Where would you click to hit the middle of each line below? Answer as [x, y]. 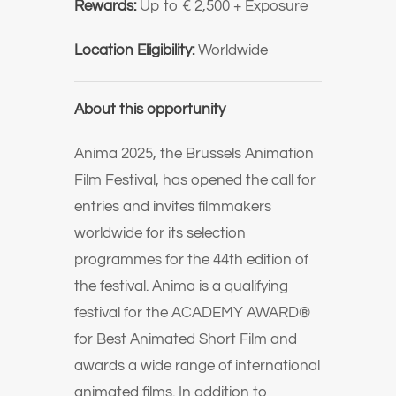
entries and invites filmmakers [173, 207]
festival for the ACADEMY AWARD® [192, 313]
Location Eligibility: [134, 50]
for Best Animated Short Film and [186, 339]
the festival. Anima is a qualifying [181, 286]
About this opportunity [150, 110]
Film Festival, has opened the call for [195, 180]
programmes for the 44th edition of [191, 260]
